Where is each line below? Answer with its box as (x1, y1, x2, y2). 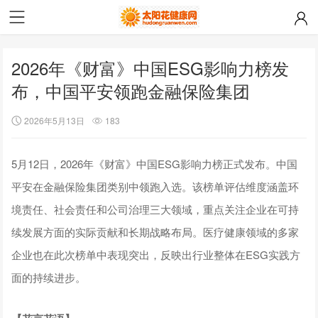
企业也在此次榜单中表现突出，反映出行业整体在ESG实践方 (11, 246, 301, 262)
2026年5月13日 (24, 114, 85, 126)
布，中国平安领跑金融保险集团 (11, 78, 251, 103)
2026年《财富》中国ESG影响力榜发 (11, 55, 290, 80)
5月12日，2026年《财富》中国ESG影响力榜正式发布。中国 (11, 155, 298, 171)
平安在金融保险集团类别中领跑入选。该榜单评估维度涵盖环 (11, 178, 300, 194)
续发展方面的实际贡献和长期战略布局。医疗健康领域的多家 (11, 224, 300, 239)
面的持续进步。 (11, 269, 87, 285)
